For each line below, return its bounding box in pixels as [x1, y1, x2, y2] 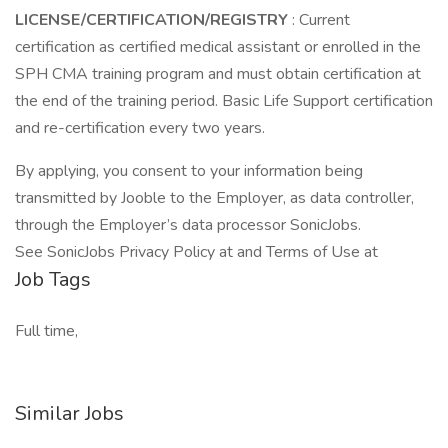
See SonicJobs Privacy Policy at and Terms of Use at [15, 241, 378, 263]
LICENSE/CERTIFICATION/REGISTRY [15, 9, 292, 31]
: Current [292, 9, 350, 31]
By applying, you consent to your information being [15, 160, 363, 182]
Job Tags [15, 266, 91, 293]
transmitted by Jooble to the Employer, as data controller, [15, 187, 414, 209]
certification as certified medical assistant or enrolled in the [15, 36, 421, 58]
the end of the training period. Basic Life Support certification [15, 90, 433, 112]
